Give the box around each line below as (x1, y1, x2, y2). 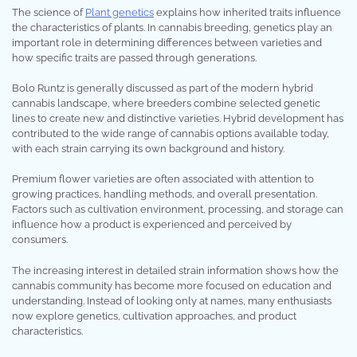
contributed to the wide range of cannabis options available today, (12, 127, 329, 139)
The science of (12, 6, 85, 18)
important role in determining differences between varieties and (12, 36, 322, 49)
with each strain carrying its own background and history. (12, 142, 284, 155)
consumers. (12, 233, 68, 246)
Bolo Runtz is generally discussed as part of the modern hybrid (12, 81, 313, 94)
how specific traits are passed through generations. (12, 51, 257, 64)
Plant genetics (85, 6, 154, 18)
